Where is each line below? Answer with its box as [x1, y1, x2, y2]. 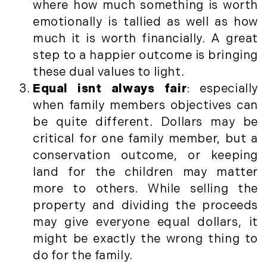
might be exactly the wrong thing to [33, 231, 258, 246]
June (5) [18, 21, 66, 35]
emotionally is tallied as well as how [33, 14, 258, 29]
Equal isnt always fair [33, 81, 187, 96]
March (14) [18, 206, 78, 220]
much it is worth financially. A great [33, 31, 258, 46]
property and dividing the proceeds [33, 198, 258, 213]
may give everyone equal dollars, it [33, 215, 258, 229]
